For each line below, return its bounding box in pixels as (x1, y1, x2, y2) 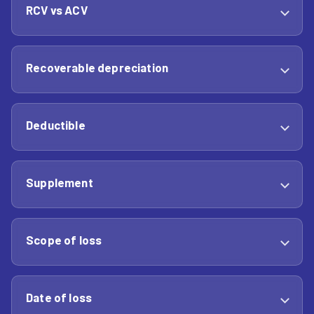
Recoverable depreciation (26, 60, 169, 74)
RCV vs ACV (26, 3, 88, 17)
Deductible (26, 118, 86, 132)
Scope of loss (26, 233, 102, 247)
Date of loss (26, 290, 93, 304)
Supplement (26, 175, 93, 189)
